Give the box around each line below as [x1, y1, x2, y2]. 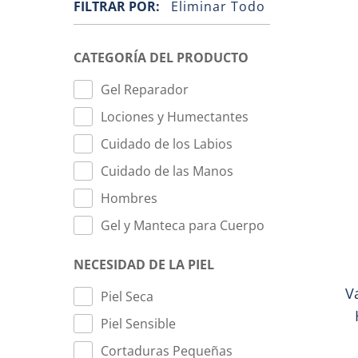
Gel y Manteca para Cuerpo [101, 217, 265, 234]
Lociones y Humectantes [101, 108, 249, 125]
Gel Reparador [101, 81, 189, 98]
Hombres [101, 189, 157, 207]
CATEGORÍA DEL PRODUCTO [74, 49, 249, 66]
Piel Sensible [101, 315, 176, 332]
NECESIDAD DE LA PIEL [74, 256, 214, 273]
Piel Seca [101, 288, 153, 305]
